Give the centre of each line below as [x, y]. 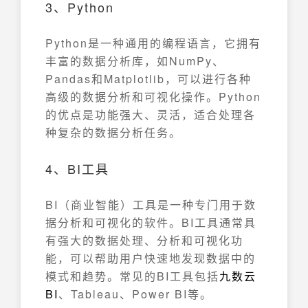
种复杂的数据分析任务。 [113, 132]
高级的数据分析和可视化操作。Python [153, 97]
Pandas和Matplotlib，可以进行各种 [148, 79]
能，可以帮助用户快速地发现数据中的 [151, 258]
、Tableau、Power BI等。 [135, 294]
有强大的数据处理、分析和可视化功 [144, 240]
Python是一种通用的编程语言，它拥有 [153, 43]
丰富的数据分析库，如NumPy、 [135, 61]
